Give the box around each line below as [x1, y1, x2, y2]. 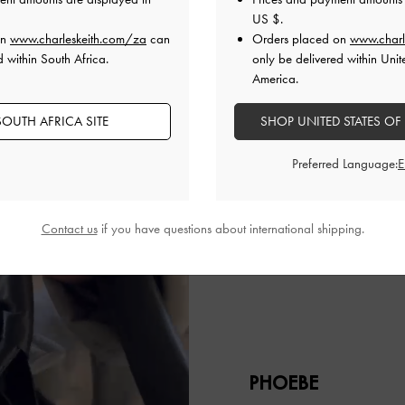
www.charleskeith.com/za [10, 31, 146, 47]
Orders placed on [252, 31, 350, 47]
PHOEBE [249, 369, 319, 396]
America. [252, 71, 298, 87]
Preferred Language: [291, 155, 398, 172]
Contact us [41, 221, 98, 237]
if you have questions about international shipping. [97, 221, 364, 237]
